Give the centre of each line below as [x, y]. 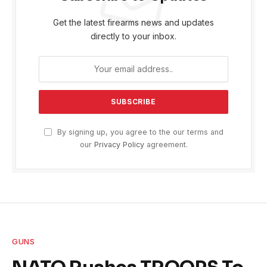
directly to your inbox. [133, 36]
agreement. [166, 144]
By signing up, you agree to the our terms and [139, 132]
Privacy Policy [119, 144]
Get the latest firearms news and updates [133, 22]
